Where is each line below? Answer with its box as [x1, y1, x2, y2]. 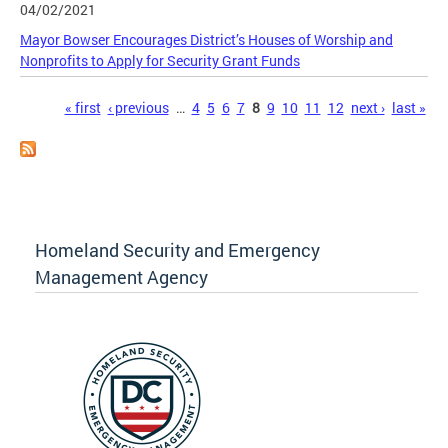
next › [350, 97, 385, 117]
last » [391, 97, 426, 117]
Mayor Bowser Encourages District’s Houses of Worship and [20, 29, 393, 49]
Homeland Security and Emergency [35, 238, 320, 263]
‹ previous [107, 97, 169, 117]
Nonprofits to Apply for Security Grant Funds [20, 50, 300, 70]
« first [64, 97, 101, 117]
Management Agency [35, 265, 208, 290]
